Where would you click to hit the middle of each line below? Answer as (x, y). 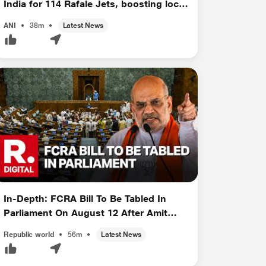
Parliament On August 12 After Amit (85, 213)
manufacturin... (39, 18)
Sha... (17, 227)
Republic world (29, 235)
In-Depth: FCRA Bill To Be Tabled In (85, 199)
